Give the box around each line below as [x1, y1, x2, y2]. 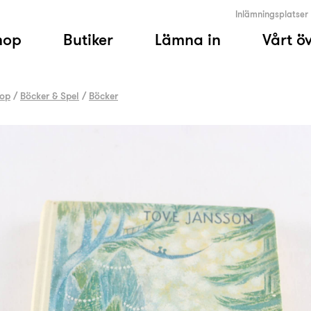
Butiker [63, 28, 113, 51]
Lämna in [155, 28, 221, 51]
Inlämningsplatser [235, 8, 308, 21]
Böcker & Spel [20, 89, 79, 103]
